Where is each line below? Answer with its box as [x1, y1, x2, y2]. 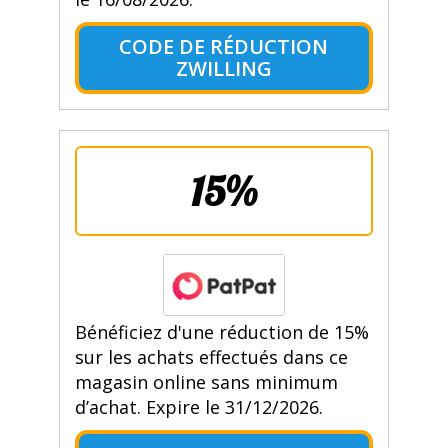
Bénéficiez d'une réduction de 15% [74, 320, 369, 345]
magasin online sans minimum [74, 370, 338, 395]
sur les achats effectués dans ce [74, 345, 348, 370]
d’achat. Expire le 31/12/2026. [74, 395, 323, 420]
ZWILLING [175, 55, 272, 83]
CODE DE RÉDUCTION [119, 33, 329, 61]
